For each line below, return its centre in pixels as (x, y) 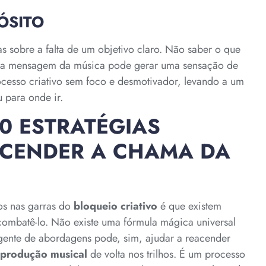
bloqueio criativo (115, 206)
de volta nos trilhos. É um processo (166, 254)
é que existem (189, 206)
